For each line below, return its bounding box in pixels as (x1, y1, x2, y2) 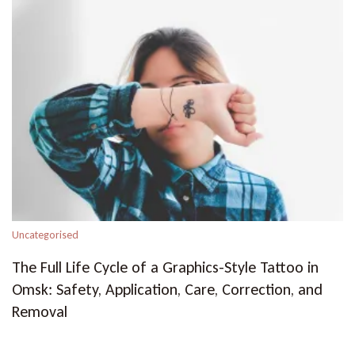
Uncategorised (12, 227, 78, 242)
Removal (12, 301, 67, 321)
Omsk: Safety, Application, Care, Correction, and (12, 279, 323, 299)
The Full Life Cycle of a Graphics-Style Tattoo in (12, 257, 319, 277)
